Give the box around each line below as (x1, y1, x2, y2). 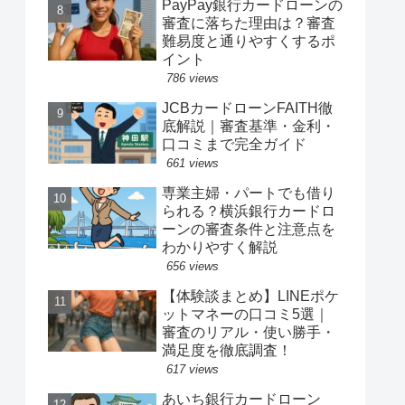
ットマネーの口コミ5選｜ (162, 306, 329, 323)
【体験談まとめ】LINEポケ (162, 288, 339, 305)
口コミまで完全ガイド (162, 137, 306, 153)
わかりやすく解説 (162, 240, 278, 256)
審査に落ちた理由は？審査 (162, 15, 335, 32)
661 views (166, 156, 219, 171)
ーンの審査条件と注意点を (162, 221, 335, 238)
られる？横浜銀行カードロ (162, 203, 335, 220)
